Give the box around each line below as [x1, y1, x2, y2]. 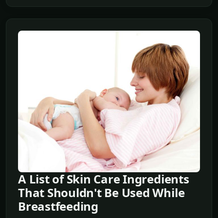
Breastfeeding [18, 198, 98, 214]
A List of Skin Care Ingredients [18, 170, 189, 187]
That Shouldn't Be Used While [18, 184, 185, 200]
